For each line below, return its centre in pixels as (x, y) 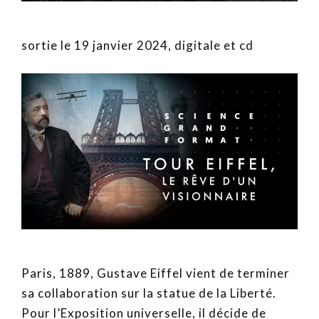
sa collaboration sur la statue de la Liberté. (149, 293)
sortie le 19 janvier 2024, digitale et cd (137, 46)
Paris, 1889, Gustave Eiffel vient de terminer (156, 273)
